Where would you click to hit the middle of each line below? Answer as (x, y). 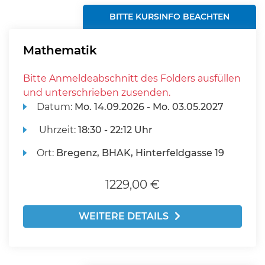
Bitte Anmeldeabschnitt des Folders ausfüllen (132, 78)
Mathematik (60, 50)
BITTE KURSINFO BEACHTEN (170, 17)
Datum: (56, 107)
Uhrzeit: (58, 130)
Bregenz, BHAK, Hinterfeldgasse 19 (140, 153)
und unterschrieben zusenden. (97, 93)
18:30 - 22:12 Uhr (116, 130)
